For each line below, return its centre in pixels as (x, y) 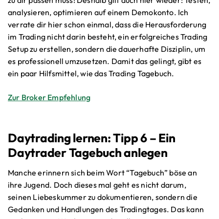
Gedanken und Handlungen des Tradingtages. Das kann (106, 209)
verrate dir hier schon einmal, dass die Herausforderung (107, 25)
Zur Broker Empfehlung (49, 98)
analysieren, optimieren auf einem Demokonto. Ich (98, 12)
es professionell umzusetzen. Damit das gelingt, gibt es (105, 61)
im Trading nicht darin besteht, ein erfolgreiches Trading (108, 37)
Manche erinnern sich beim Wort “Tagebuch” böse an (102, 173)
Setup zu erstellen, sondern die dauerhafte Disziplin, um (107, 49)
